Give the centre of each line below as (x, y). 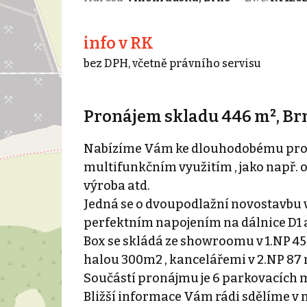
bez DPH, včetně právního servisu (172, 63)
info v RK (118, 43)
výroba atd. (116, 185)
